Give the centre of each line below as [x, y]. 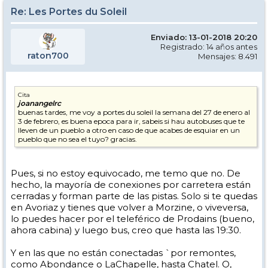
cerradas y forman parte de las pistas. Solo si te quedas [134, 196]
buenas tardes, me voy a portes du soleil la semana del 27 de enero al [134, 112]
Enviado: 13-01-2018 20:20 [204, 37]
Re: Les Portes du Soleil [69, 11]
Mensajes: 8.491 [228, 56]
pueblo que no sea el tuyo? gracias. [77, 139]
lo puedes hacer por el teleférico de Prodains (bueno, [133, 218]
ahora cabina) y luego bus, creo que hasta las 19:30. [126, 230]
